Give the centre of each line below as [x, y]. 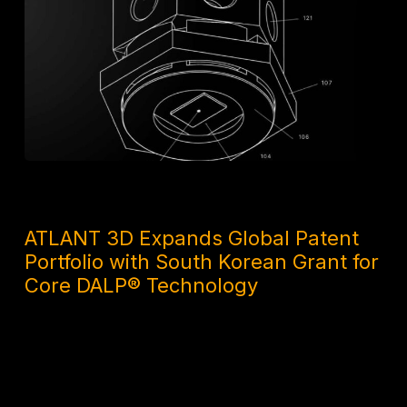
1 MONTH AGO [66, 201]
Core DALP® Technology [142, 286]
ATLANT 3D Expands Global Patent [192, 238]
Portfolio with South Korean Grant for [202, 262]
